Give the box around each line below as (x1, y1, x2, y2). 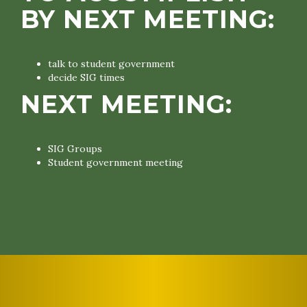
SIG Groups (48, 143, 102, 155)
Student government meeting (48, 156, 183, 169)
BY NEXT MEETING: (21, 4, 275, 34)
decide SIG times (48, 71, 125, 84)
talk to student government (48, 58, 175, 70)
